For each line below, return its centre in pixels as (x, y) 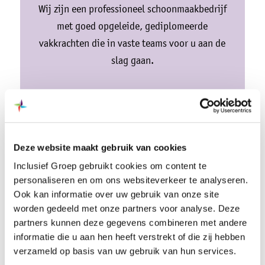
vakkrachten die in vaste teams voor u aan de (132, 43)
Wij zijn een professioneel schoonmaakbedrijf (132, 9)
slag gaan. (132, 60)
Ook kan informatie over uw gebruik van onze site (116, 194)
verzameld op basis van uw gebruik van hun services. (125, 251)
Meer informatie (132, 100)
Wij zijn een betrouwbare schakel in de (132, 256)
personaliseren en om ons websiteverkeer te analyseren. (131, 180)
